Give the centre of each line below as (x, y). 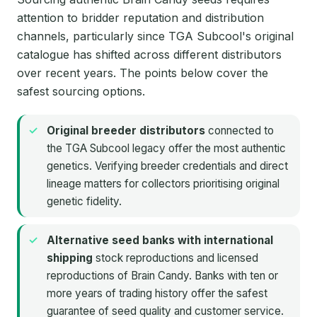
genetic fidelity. (84, 202)
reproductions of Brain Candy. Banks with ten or (162, 276)
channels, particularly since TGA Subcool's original (155, 36)
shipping (70, 258)
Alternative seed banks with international (160, 241)
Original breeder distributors (126, 131)
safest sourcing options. (81, 92)
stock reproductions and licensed (175, 258)
